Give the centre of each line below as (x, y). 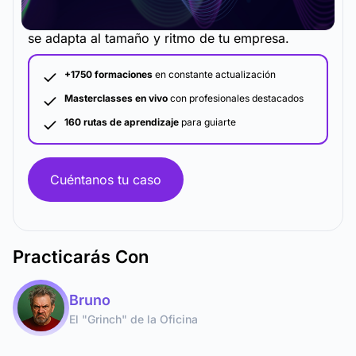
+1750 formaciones (108, 74)
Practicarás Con (81, 257)
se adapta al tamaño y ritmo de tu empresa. (159, 38)
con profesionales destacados (236, 98)
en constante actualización (214, 74)
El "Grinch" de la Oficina (133, 319)
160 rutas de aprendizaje (122, 122)
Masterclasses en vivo (116, 98)
